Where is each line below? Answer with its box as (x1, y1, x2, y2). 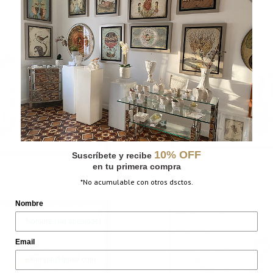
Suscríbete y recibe (72, 150, 154, 160)
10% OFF (154, 148, 201, 161)
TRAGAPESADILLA (4, 166, 81, 178)
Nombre (15, 199, 43, 208)
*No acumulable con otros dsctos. (80, 177, 193, 186)
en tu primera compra (92, 161, 181, 171)
